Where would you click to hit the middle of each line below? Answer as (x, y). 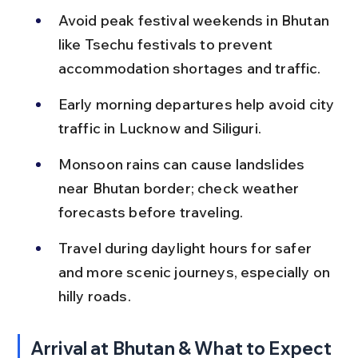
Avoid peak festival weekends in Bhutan (195, 20)
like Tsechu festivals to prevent (167, 44)
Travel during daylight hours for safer (187, 248)
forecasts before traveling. (151, 212)
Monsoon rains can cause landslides (183, 164)
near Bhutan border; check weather (180, 188)
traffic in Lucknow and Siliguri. (159, 128)
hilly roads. (94, 296)
